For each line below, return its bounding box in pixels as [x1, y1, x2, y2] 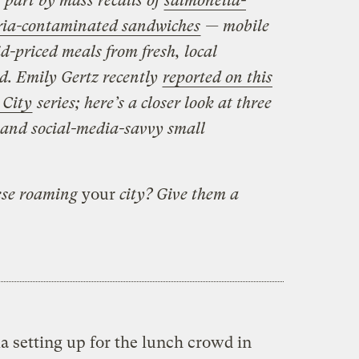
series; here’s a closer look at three [32, 93, 272, 112]
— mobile [200, 16, 269, 35]
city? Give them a [115, 184, 239, 204]
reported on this [162, 67, 272, 87]
